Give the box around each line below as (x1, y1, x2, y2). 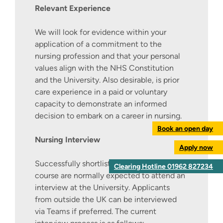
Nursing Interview (35, 135, 100, 145)
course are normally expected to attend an (35, 171, 185, 181)
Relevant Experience (35, 3, 111, 13)
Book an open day (157, 124, 213, 133)
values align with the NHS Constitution (35, 63, 174, 73)
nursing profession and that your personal (35, 51, 180, 61)
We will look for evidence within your (35, 27, 166, 37)
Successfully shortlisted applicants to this (35, 159, 182, 169)
